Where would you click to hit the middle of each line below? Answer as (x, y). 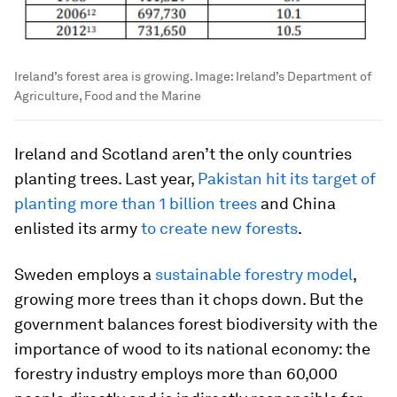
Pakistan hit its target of (287, 179)
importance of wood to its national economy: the (192, 349)
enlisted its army (76, 229)
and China (296, 204)
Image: (214, 77)
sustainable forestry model (252, 275)
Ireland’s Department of (304, 77)
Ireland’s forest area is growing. (103, 77)
